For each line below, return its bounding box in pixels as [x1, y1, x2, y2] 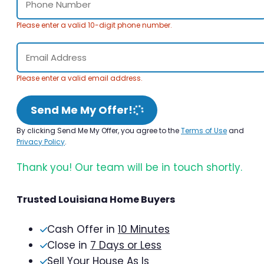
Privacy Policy [16, 137, 65, 147]
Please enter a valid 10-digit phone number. [16, 20, 172, 31]
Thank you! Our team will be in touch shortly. [16, 160, 242, 175]
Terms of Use [181, 126, 227, 136]
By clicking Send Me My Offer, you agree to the [16, 126, 181, 136]
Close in [47, 238, 90, 253]
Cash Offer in [47, 222, 118, 237]
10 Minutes [118, 222, 170, 237]
